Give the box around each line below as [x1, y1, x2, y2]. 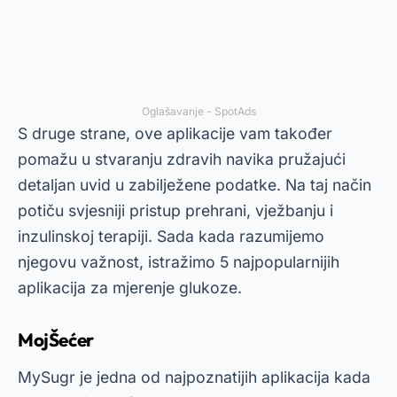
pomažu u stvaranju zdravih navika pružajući [18, 150, 346, 168]
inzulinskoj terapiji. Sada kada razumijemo [18, 227, 324, 245]
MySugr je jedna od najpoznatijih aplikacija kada [18, 368, 370, 386]
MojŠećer [18, 328, 94, 351]
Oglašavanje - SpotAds [141, 105, 256, 118]
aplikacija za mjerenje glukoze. [18, 278, 242, 297]
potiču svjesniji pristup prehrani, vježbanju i [18, 201, 333, 220]
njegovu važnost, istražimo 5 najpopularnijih [18, 253, 339, 271]
